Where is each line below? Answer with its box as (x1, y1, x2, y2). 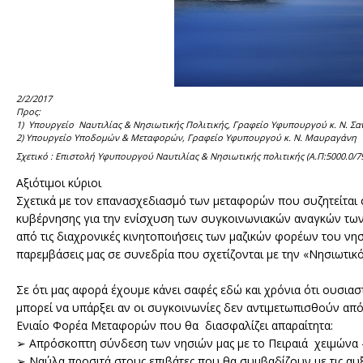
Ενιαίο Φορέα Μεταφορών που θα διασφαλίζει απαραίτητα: (16, 318, 333, 333)
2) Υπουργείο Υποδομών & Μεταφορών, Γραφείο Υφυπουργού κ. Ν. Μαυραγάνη (16, 131, 357, 143)
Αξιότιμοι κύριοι (16, 175, 108, 190)
